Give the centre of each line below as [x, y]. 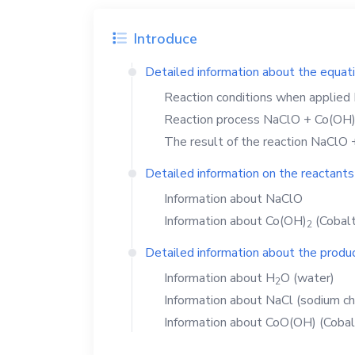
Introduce [164, 39]
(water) [312, 278]
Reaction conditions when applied [259, 97]
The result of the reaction [237, 142]
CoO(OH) [291, 323]
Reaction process [214, 120]
